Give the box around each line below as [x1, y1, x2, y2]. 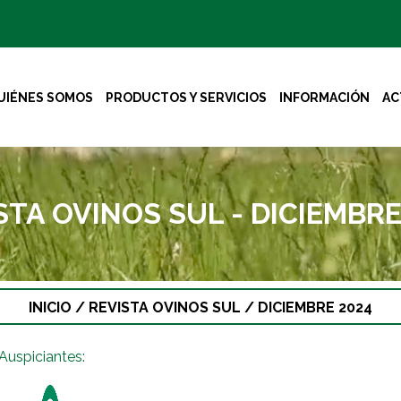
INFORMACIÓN [278, 90, 370, 105]
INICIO [29, 299, 72, 316]
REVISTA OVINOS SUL [89, 299, 244, 316]
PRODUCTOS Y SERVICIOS [105, 90, 267, 105]
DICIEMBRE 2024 [258, 299, 372, 316]
